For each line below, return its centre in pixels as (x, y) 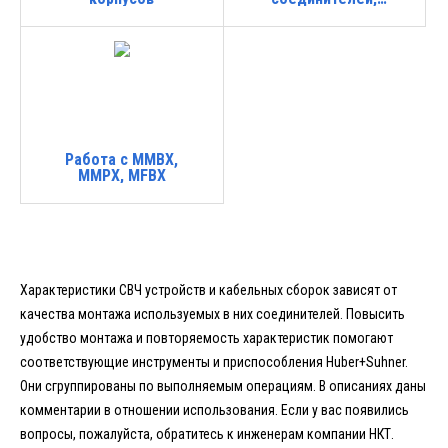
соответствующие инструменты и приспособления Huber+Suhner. (214, 362)
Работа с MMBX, (122, 160)
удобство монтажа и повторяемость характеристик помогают (206, 338)
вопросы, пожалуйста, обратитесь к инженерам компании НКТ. (207, 434)
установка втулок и (324, 15)
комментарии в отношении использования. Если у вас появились (214, 410)
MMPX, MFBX (121, 176)
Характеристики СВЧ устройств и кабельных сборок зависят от (208, 290)
